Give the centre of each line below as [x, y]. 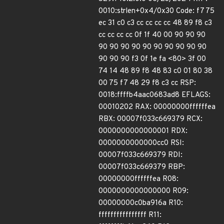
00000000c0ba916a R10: [141, 203]
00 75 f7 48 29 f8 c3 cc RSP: [147, 83]
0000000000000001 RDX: [143, 131]
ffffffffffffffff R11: [130, 215]
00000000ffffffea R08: [138, 179]
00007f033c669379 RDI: [140, 155]
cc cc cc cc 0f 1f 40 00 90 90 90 [152, 35]
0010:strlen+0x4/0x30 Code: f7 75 [156, 11]
